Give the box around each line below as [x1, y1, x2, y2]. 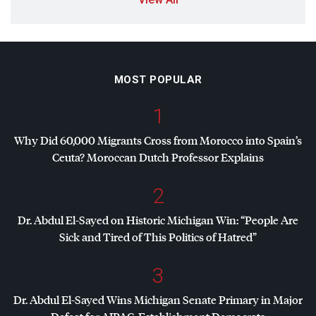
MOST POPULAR [114, 73, 202, 87]
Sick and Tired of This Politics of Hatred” [59, 229, 257, 245]
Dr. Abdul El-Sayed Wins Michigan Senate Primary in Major [13, 292, 303, 308]
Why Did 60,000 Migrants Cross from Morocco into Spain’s [14, 133, 302, 148]
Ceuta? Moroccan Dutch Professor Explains [52, 150, 264, 165]
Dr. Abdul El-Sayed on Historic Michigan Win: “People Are [18, 212, 298, 228]
